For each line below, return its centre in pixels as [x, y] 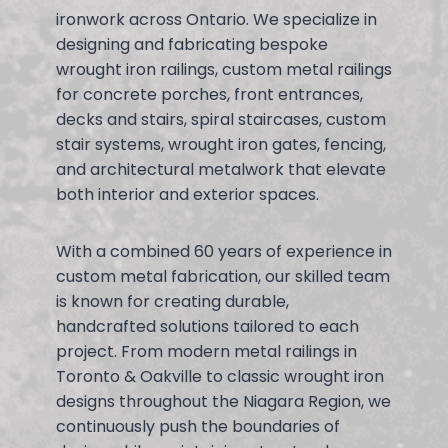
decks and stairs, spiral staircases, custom [221, 119]
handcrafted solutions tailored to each [207, 326]
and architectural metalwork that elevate [221, 169]
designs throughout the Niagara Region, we [223, 401]
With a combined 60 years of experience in [224, 251]
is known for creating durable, [172, 301]
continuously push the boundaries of [198, 426]
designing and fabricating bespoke [192, 44]
